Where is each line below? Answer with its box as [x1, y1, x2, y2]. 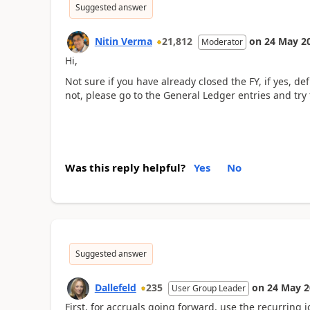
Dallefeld [94, 280, 136, 294]
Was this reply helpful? [64, 160, 185, 174]
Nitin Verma [94, 34, 152, 48]
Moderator [201, 35, 243, 48]
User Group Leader [171, 282, 246, 294]
